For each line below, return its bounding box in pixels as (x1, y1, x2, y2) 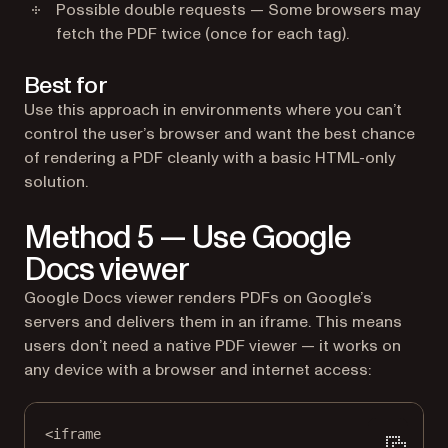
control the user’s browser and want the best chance (24, 123, 415, 145)
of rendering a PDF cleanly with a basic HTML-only (24, 147, 396, 169)
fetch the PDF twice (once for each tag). (56, 23, 349, 45)
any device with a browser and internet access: (24, 359, 371, 381)
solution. (24, 171, 88, 193)
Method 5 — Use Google (24, 216, 351, 260)
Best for (24, 69, 107, 102)
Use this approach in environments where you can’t (24, 99, 402, 121)
